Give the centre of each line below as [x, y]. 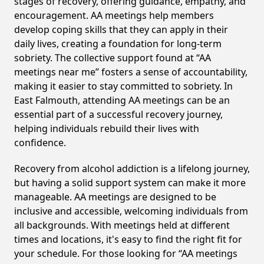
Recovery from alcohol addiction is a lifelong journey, [132, 169]
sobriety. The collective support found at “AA [113, 58]
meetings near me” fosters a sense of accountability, [131, 72]
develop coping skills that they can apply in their [121, 29]
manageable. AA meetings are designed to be [115, 197]
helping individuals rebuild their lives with [107, 128]
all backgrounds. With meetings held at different [122, 225]
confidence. [40, 143]
